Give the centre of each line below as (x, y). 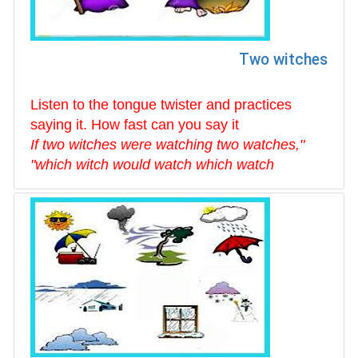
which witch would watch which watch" (155, 165)
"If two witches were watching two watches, (165, 145)
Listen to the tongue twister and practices (161, 105)
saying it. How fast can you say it (135, 125)
